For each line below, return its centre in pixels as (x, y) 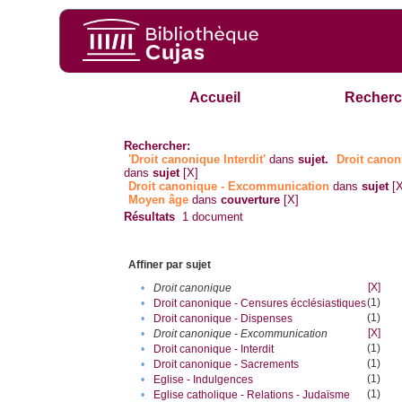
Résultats (150, 217)
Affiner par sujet (170, 265)
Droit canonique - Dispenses (223, 319)
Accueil (215, 98)
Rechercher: (157, 146)
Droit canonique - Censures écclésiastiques (260, 304)
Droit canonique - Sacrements (227, 365)
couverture (251, 200)
